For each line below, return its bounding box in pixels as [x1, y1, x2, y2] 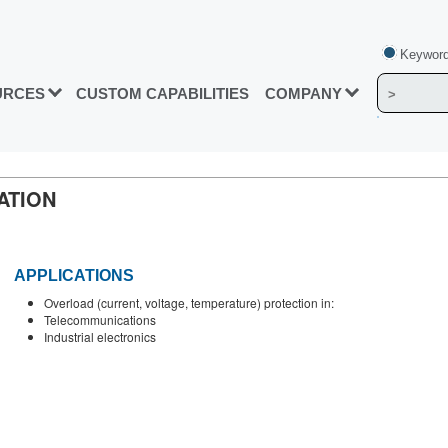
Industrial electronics [44, 328, 156, 346]
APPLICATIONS [14, 267, 134, 285]
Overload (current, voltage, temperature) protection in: [44, 294, 334, 312]
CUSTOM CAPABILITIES [76, 85, 249, 103]
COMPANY [265, 85, 342, 103]
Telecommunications [44, 311, 156, 329]
